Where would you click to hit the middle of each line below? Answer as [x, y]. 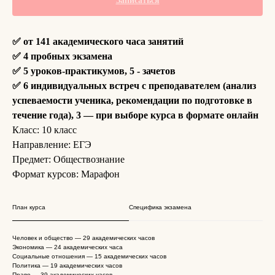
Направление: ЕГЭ [52, 145]
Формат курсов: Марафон [66, 174]
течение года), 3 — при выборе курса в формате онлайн [135, 115]
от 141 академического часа [84, 41]
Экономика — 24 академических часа [68, 247]
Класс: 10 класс [45, 130]
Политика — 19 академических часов [67, 265]
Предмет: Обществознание [68, 159]
